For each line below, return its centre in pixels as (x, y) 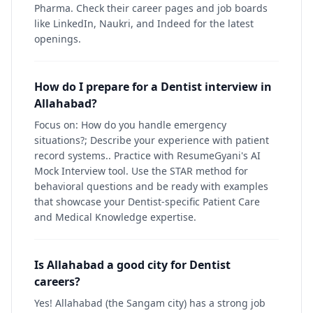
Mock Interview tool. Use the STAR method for (141, 171)
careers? (57, 282)
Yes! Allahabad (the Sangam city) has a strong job (150, 303)
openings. (58, 39)
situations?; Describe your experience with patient (152, 140)
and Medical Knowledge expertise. (115, 217)
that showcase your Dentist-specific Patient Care (147, 202)
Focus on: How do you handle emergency (130, 125)
